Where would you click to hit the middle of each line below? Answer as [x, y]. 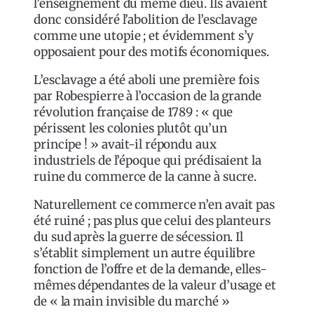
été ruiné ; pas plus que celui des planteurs [152, 220]
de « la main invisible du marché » [132, 301]
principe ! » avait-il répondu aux [125, 144]
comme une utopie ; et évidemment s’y [144, 35]
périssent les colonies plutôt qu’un [130, 128]
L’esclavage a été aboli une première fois [146, 80]
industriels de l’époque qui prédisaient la [148, 160]
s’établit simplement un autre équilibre [145, 253]
